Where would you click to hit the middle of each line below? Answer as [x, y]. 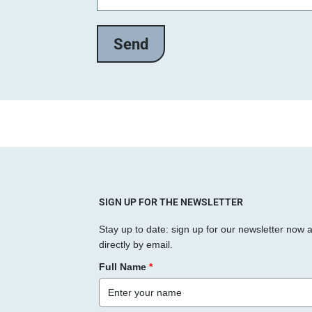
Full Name [123, 267]
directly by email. [136, 244]
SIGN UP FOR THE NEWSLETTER [171, 202]
